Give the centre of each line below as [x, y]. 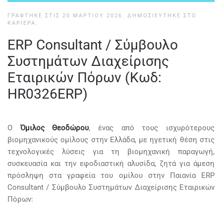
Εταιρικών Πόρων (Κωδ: [84, 78]
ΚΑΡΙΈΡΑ [22, 23]
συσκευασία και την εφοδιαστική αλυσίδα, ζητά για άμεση [111, 164]
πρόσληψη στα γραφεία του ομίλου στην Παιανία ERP [111, 175]
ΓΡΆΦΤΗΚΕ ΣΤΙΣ [35, 16]
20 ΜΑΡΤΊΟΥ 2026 [92, 16]
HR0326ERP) [48, 94]
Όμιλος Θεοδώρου [55, 128]
